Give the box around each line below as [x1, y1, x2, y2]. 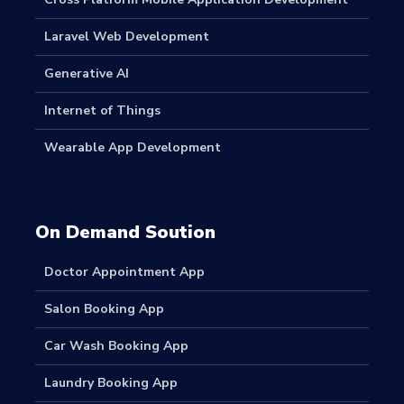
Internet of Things [44, 101, 161, 119]
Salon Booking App [44, 299, 164, 317]
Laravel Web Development [44, 27, 209, 45]
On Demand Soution [35, 219, 216, 244]
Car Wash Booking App [44, 336, 188, 354]
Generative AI [44, 64, 129, 82]
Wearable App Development [44, 138, 221, 156]
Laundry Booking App [44, 373, 178, 391]
